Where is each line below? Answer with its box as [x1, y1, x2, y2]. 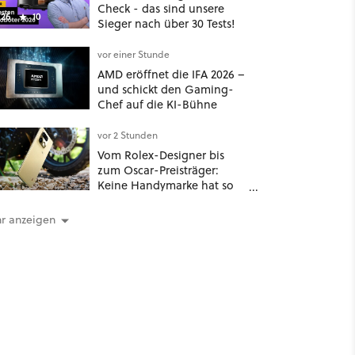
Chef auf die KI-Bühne [97, 96, 217, 113]
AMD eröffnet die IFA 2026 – [97, 66, 245, 82]
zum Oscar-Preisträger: [97, 162, 219, 178]
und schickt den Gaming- [97, 81, 234, 97]
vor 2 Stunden [97, 128, 158, 142]
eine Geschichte [97, 192, 183, 208]
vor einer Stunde [97, 48, 170, 61]
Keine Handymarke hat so [97, 177, 234, 193]
